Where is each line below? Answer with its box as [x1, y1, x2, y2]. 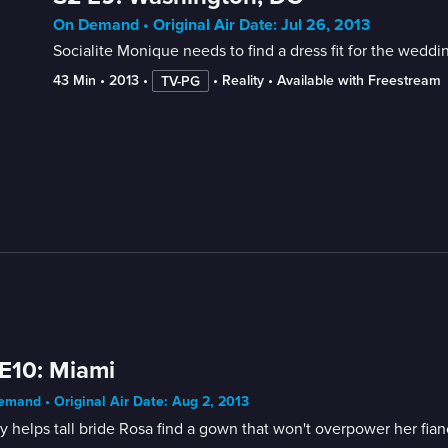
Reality [221, 73, 264, 88]
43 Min [52, 73, 96, 88]
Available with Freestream [276, 73, 441, 88]
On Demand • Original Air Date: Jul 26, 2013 [52, 14, 370, 35]
